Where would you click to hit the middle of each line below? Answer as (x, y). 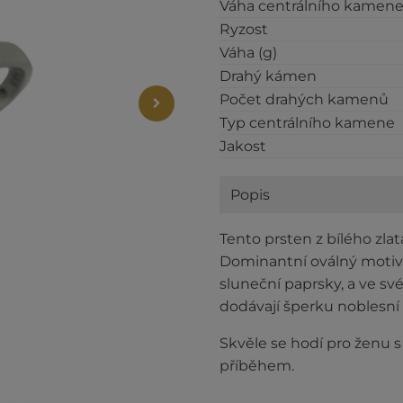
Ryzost (244, 29)
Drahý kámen (268, 76)
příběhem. (257, 365)
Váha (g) (248, 52)
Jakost (243, 146)
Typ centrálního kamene (307, 122)
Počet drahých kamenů (304, 99)
